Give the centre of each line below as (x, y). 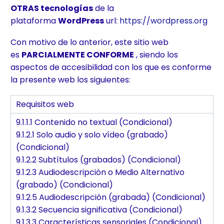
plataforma (34, 21)
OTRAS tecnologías (52, 8)
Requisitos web (45, 104)
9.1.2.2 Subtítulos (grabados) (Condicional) (98, 159)
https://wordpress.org (163, 21)
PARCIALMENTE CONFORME (78, 55)
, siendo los (156, 55)
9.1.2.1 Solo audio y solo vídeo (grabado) (93, 134)
